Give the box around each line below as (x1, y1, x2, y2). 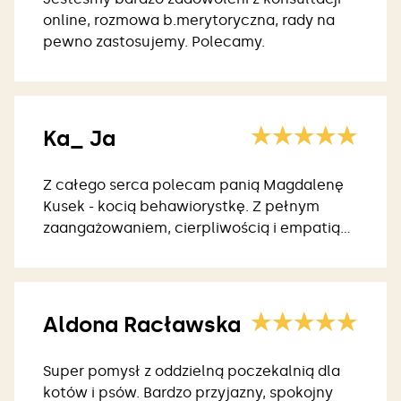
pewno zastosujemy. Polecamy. (43, 33, 265, 51)
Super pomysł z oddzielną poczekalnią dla (43, 363, 340, 380)
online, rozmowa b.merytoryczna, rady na (43, 12, 335, 30)
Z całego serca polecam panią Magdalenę (43, 176, 344, 194)
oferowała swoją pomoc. (43, 241, 218, 259)
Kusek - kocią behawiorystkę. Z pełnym (43, 198, 320, 216)
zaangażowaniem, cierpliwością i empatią (43, 219, 340, 237)
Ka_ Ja (43, 125, 115, 152)
